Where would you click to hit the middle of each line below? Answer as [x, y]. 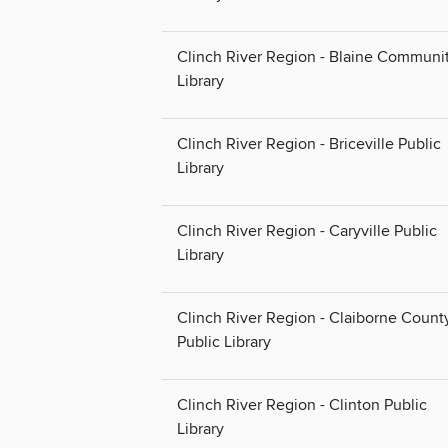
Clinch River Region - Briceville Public [309, 144]
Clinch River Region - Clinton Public [302, 405]
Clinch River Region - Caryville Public [307, 231]
